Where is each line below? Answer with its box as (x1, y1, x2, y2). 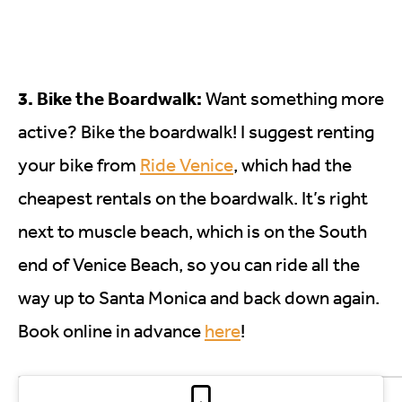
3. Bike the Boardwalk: (18, 85, 202, 109)
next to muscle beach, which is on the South (18, 219, 367, 242)
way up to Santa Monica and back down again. (18, 285, 380, 309)
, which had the (233, 153, 352, 176)
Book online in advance (18, 319, 205, 342)
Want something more (202, 86, 384, 109)
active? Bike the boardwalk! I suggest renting (18, 119, 374, 143)
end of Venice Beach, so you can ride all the (18, 252, 360, 275)
